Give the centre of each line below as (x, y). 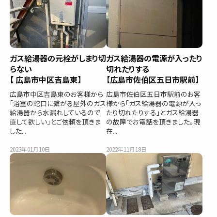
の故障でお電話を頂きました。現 (153, 121)
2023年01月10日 (30, 149)
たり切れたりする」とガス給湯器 (152, 112)
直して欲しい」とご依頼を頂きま (55, 121)
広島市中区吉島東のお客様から (56, 94)
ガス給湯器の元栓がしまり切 (58, 58)
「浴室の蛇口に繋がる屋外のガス (58, 103)
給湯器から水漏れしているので (55, 112)
